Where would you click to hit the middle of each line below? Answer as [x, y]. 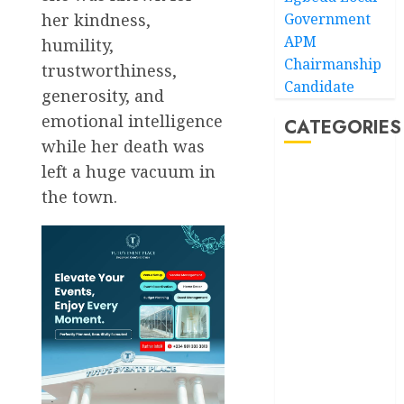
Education [324, 350]
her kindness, [96, 19]
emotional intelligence [132, 120]
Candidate [320, 86]
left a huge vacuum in [129, 171]
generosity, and [103, 95]
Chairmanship [333, 64]
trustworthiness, [109, 70]
